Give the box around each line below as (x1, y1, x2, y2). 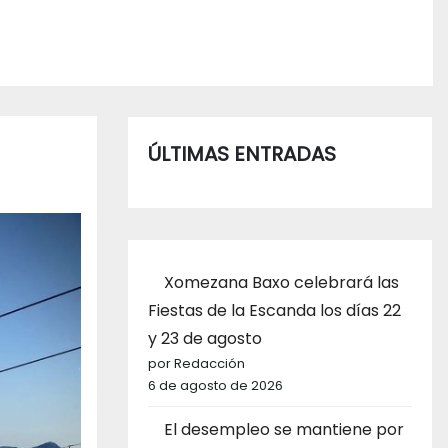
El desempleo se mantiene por (164, 417, 404, 441)
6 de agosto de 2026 (148, 375, 283, 395)
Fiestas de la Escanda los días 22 (148, 298, 401, 322)
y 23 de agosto (148, 326, 262, 350)
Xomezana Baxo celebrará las (164, 270, 399, 294)
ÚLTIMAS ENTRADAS (148, 139, 336, 168)
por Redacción (148, 353, 245, 373)
